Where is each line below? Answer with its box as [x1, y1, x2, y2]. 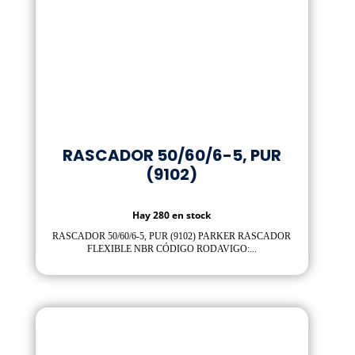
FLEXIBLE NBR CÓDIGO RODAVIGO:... [86, 242, 257, 254]
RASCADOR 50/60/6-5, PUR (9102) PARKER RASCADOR [52, 230, 292, 242]
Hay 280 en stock [132, 208, 212, 222]
